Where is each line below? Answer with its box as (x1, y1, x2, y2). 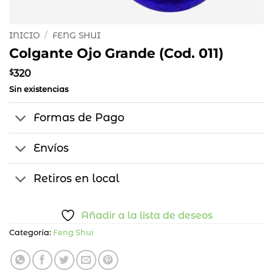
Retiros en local (34, 172, 120, 185)
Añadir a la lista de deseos (81, 210, 213, 222)
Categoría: (9, 228, 53, 238)
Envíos (34, 141, 69, 155)
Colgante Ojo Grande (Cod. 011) (9, 44, 224, 62)
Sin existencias (9, 84, 68, 94)
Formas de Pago (34, 111, 125, 124)
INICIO (9, 30, 40, 40)
